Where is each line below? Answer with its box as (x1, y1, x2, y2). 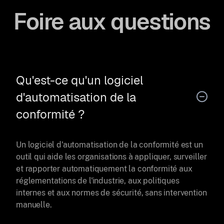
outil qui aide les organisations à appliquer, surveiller (16, 151, 207, 161)
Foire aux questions (13, 6, 210, 36)
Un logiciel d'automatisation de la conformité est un (16, 139, 203, 149)
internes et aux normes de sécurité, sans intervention (16, 187, 207, 197)
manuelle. (16, 199, 52, 209)
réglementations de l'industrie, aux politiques (16, 175, 179, 185)
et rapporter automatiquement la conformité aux (16, 163, 192, 173)
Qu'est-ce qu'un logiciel (16, 72, 143, 88)
